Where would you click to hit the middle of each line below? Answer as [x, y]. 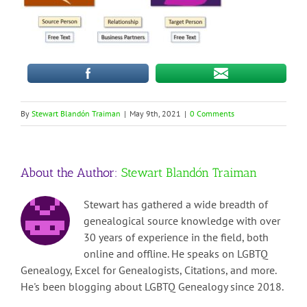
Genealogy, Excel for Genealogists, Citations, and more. [148, 270]
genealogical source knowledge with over [182, 221]
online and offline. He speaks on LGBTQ [176, 254]
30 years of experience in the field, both [176, 237]
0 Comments [212, 114]
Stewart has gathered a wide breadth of [176, 205]
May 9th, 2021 [155, 114]
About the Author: [71, 173]
